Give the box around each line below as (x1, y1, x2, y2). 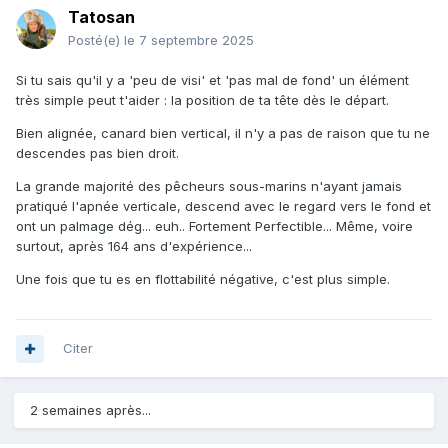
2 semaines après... (30, 402, 151, 419)
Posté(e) (68, 32, 124, 49)
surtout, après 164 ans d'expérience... (16, 238, 252, 255)
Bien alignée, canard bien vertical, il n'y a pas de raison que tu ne (16, 125, 430, 142)
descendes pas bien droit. (16, 145, 179, 162)
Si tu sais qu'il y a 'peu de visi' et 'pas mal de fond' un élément (16, 72, 409, 89)
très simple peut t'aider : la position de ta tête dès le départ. (16, 92, 389, 109)
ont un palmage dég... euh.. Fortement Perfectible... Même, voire (16, 218, 413, 235)
